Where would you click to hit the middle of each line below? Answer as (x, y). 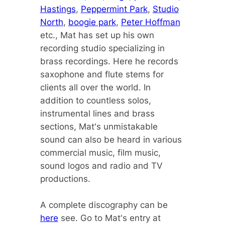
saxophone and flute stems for (102, 75)
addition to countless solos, (95, 101)
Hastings (58, 9)
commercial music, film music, (100, 153)
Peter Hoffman (150, 22)
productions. (65, 179)
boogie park (92, 22)
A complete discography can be (104, 205)
